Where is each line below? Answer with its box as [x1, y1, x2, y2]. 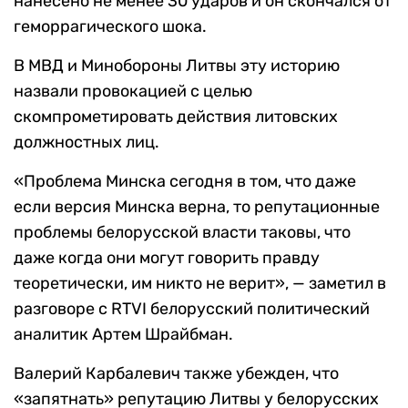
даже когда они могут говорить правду [14, 248, 320, 269]
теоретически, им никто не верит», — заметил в [14, 273, 386, 294]
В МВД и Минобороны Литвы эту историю [14, 56, 340, 76]
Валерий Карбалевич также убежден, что [14, 363, 339, 384]
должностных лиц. [14, 132, 159, 153]
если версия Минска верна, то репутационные [14, 197, 380, 218]
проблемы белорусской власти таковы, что [14, 222, 351, 243]
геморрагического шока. [14, 16, 207, 37]
